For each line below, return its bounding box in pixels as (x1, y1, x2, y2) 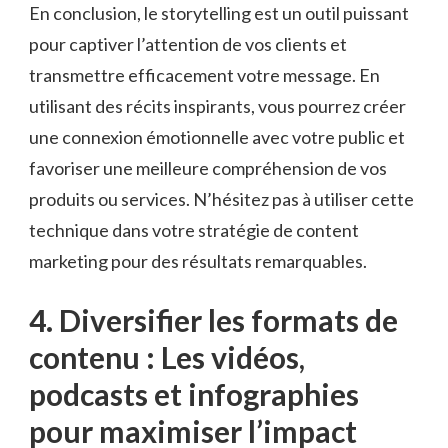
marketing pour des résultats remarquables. (29, 249, 367, 272)
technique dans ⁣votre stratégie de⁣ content (29, 218, 359, 241)
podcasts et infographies (29, 375, 359, 412)
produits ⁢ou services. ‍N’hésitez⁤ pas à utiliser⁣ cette (29, 187, 414, 210)
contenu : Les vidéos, (29, 338, 305, 375)
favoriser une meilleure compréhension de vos (29, 156, 387, 179)
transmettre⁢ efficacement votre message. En (29, 63, 380, 86)
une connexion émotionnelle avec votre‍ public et (29, 125, 405, 148)
